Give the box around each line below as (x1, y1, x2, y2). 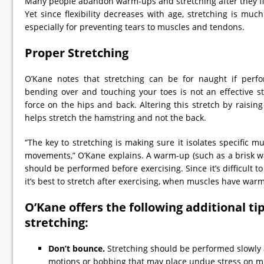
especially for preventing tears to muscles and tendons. (25, 21, 245, 32)
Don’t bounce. (48, 243, 105, 254)
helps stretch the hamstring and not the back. (25, 112, 206, 123)
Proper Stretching (25, 45, 128, 61)
